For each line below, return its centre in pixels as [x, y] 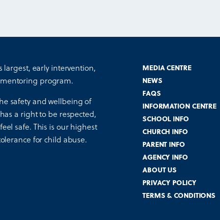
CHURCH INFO [165, 131]
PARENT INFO [164, 144]
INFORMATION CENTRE [179, 106]
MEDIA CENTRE [167, 67]
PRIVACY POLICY [169, 182]
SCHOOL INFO [165, 118]
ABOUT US [160, 169]
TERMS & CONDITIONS [179, 195]
